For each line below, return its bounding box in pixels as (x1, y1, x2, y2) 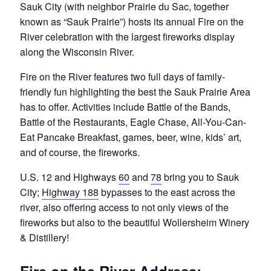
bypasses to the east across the (98, 185, 235, 200)
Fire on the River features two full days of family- (19, 70, 225, 84)
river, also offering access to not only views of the (19, 200, 229, 215)
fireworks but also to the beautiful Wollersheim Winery (19, 215, 249, 230)
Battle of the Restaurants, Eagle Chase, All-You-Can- (19, 115, 246, 129)
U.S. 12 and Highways (19, 170, 119, 184)
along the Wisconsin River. (19, 45, 134, 59)
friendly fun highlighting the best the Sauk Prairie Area (19, 85, 250, 99)
